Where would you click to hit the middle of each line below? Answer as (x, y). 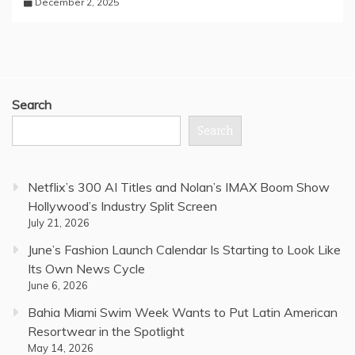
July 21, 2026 (59, 223)
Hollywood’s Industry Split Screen (122, 206)
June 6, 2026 (58, 286)
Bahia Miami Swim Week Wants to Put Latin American (183, 313)
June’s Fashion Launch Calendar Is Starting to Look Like (184, 250)
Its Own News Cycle (86, 269)
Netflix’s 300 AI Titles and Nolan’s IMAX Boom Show (179, 187)
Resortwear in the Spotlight (106, 332)
